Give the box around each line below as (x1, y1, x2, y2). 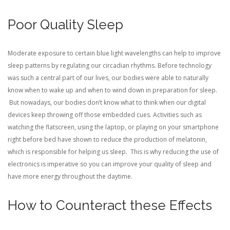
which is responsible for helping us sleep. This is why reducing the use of (8, 147, 219, 156)
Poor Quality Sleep (8, 17, 123, 32)
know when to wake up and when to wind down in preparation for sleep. (8, 86, 217, 94)
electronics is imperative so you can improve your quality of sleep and (8, 160, 212, 168)
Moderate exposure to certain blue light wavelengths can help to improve (8, 49, 221, 57)
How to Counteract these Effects (8, 198, 212, 213)
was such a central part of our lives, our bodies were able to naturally (8, 73, 208, 82)
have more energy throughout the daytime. (8, 172, 132, 181)
